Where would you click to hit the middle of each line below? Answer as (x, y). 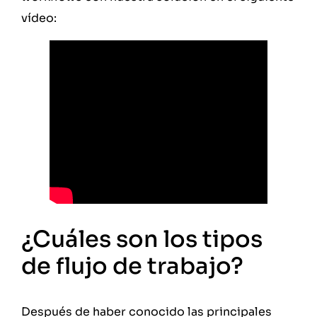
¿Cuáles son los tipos (142, 239)
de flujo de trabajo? (135, 266)
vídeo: (40, 18)
